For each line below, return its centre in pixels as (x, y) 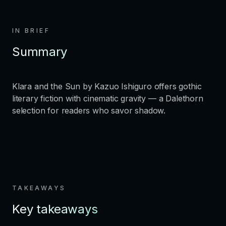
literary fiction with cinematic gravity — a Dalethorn (108, 99)
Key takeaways (55, 209)
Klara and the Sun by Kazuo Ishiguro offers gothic (107, 87)
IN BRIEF (31, 31)
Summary (40, 52)
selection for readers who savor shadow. (89, 111)
